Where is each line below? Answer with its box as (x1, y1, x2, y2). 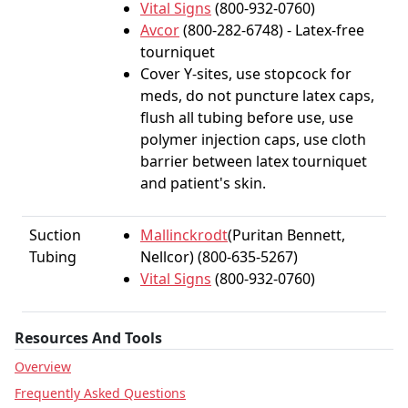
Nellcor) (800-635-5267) (140, 247, 298, 267)
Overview (15, 358, 71, 375)
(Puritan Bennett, (228, 225, 345, 245)
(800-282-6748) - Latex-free (179, 20, 364, 40)
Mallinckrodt (140, 225, 228, 245)
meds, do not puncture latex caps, (140, 86, 374, 106)
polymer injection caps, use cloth (140, 129, 366, 149)
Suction (29, 225, 81, 245)
